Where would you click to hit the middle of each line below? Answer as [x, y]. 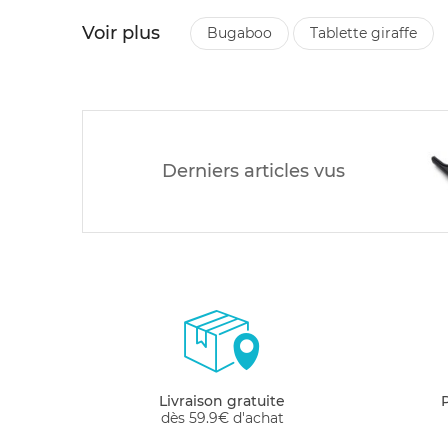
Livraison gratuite [222, 400]
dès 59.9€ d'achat [222, 417]
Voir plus [121, 32]
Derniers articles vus [253, 170]
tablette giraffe [367, 32]
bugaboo [245, 32]
